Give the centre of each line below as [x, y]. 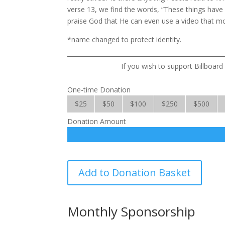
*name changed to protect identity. [125, 39]
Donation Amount [97, 121]
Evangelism [85, 177]
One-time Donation [99, 90]
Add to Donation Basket [135, 173]
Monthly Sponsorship [132, 211]
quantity [80, 189]
